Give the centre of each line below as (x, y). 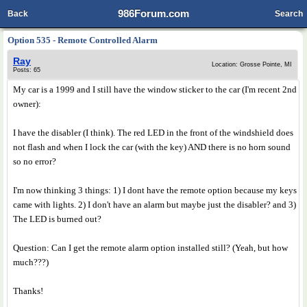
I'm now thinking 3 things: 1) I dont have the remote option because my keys (155, 190)
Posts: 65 (27, 70)
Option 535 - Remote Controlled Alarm (83, 40)
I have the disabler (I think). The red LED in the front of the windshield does (153, 133)
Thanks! (28, 291)
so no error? (35, 161)
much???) (31, 262)
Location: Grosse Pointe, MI (252, 64)
